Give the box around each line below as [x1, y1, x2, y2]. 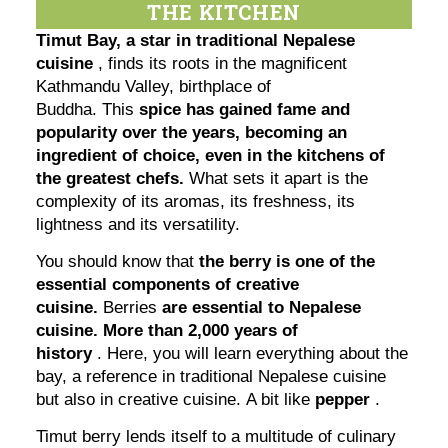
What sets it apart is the [189, 169, 369, 189]
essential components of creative [36, 275, 300, 295]
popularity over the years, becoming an [36, 123, 348, 143]
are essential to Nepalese [162, 298, 362, 318]
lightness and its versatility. [36, 215, 241, 235]
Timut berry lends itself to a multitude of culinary [36, 426, 397, 446]
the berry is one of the [199, 252, 376, 272]
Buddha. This [36, 100, 140, 120]
